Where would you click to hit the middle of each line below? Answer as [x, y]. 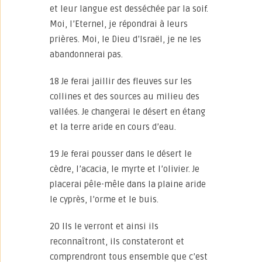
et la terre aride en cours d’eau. [113, 127]
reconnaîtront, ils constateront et [117, 242]
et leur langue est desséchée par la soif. [129, 9]
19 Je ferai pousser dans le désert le [121, 154]
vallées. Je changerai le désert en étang [127, 112]
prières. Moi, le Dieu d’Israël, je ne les [125, 39]
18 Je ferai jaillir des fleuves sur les [121, 81]
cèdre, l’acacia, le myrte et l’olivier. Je [125, 169]
